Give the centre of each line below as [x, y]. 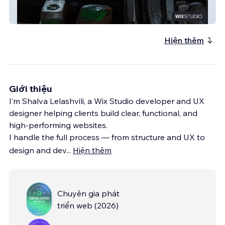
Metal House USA [49, 16]
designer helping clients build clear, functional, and [103, 113]
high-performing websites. [58, 125]
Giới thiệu [31, 88]
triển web [75, 205]
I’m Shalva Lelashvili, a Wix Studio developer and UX [107, 101]
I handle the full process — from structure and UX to [107, 137]
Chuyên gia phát [88, 193]
